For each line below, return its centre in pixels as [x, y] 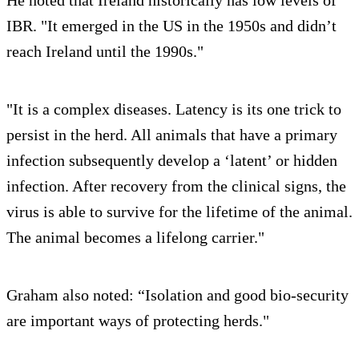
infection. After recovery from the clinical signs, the [176, 186]
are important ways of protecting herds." [138, 321]
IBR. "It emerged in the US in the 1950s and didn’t [171, 26]
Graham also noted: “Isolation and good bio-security [177, 295]
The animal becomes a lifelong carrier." [135, 238]
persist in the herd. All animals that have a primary [172, 135]
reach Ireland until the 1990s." [105, 52]
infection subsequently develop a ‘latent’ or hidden [172, 161]
